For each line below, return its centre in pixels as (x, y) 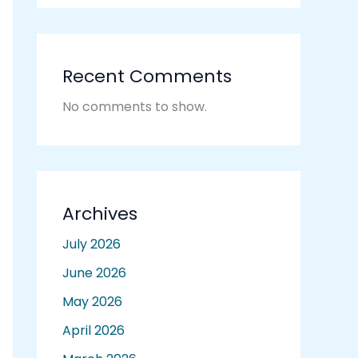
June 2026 (94, 273)
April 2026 (93, 331)
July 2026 (91, 245)
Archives (100, 214)
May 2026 (92, 302)
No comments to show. (135, 107)
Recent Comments (147, 77)
